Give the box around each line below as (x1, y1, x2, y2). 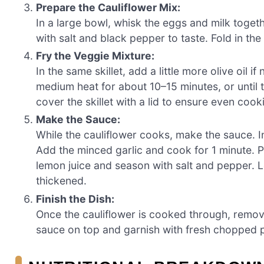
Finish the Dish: (36, 192, 115, 205)
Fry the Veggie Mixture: (36, 49, 155, 62)
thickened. (36, 174, 87, 187)
